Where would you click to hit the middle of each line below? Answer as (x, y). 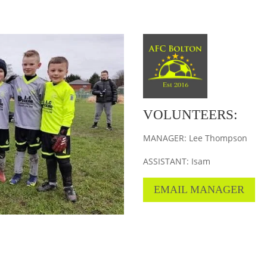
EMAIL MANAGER (199, 190)
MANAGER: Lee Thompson (195, 138)
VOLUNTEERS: (190, 114)
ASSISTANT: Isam (177, 161)
